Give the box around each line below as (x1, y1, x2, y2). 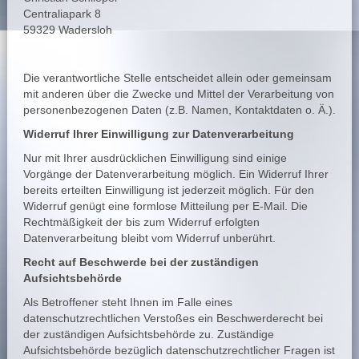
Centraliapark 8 (22, 7, 101, 20)
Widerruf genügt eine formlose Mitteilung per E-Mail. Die (22, 200, 308, 212)
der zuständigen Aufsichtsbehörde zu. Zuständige (22, 328, 274, 341)
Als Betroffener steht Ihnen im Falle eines (22, 296, 232, 309)
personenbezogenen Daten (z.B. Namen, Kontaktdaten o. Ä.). (22, 103, 336, 116)
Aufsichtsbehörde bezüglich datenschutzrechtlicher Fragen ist (22, 344, 335, 357)
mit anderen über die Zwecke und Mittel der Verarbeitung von (22, 87, 334, 100)
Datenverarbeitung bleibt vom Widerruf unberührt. (22, 232, 276, 244)
